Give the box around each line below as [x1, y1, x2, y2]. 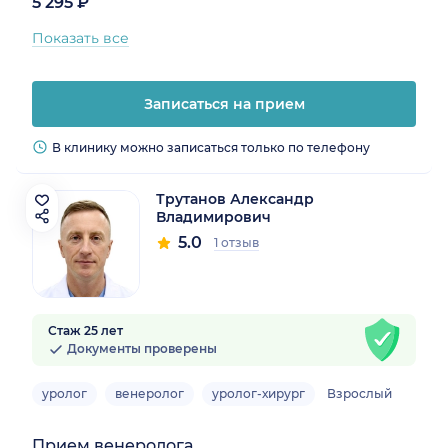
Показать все [32, 28, 129, 47]
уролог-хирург [212, 385, 305, 401]
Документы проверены [64, 340, 217, 356]
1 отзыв [214, 234, 259, 250]
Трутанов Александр [156, 189, 314, 208]
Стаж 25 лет [48, 322, 123, 338]
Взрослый [327, 385, 392, 401]
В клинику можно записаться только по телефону [52, 139, 370, 155]
